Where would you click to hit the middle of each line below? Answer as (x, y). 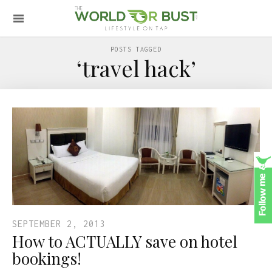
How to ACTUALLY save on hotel (125, 241)
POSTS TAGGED (136, 49)
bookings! (47, 258)
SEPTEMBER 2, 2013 (59, 223)
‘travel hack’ (136, 68)
